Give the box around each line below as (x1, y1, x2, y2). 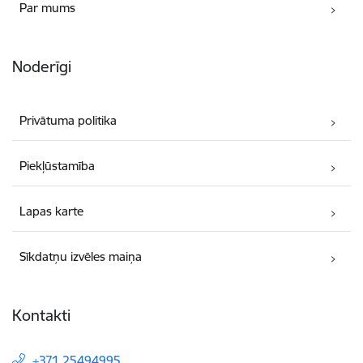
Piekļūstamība (19, 158, 96, 174)
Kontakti (12, 305, 70, 326)
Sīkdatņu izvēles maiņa (19, 249, 143, 265)
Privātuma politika (19, 113, 117, 129)
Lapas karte (19, 203, 84, 220)
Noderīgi (12, 57, 71, 77)
